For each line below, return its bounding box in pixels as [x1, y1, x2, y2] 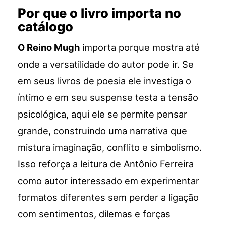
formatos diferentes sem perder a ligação [18, 192, 199, 203]
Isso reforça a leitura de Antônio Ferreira [18, 158, 194, 170]
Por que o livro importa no [18, 5, 182, 21]
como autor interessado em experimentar [18, 175, 200, 187]
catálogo [18, 19, 74, 35]
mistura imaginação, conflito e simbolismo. [18, 142, 202, 153]
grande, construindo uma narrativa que [18, 125, 188, 137]
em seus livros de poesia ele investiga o [18, 75, 192, 87]
